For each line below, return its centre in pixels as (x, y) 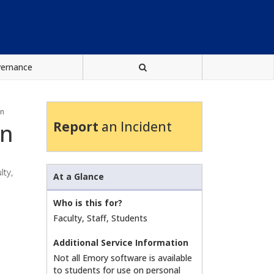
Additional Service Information (121, 242)
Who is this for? (88, 202)
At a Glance (79, 176)
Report (76, 126)
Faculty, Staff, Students (100, 218)
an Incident (135, 126)
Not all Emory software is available (123, 257)
